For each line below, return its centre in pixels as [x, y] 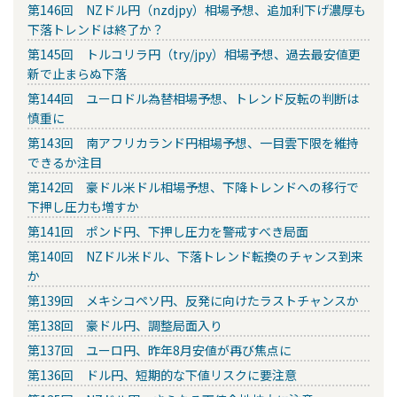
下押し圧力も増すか [83, 207]
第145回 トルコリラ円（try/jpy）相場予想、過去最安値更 [194, 54]
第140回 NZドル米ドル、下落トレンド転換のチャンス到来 [195, 257]
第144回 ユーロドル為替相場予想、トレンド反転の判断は [193, 99]
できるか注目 [65, 163]
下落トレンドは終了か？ [96, 30]
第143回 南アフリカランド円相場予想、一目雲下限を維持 [193, 143]
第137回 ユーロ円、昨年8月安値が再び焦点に [160, 350]
